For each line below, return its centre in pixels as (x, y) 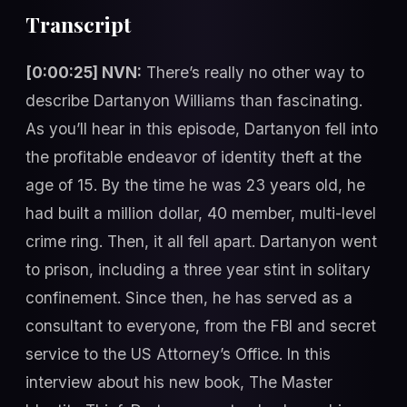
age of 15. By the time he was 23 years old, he (195, 185)
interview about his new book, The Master (179, 382)
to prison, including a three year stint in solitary (198, 270)
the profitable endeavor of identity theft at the (194, 157)
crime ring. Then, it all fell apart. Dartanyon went (201, 242)
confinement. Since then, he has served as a (189, 298)
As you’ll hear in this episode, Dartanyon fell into (202, 129)
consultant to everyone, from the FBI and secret (201, 326)
